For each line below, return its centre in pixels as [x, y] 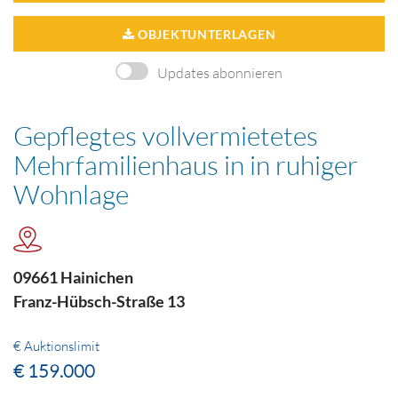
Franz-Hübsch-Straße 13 [99, 302]
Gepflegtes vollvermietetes [166, 135]
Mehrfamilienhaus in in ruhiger [186, 164]
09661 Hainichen [73, 278]
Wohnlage [71, 194]
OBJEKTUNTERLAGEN [205, 34]
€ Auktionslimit [56, 346]
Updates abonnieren [220, 72]
